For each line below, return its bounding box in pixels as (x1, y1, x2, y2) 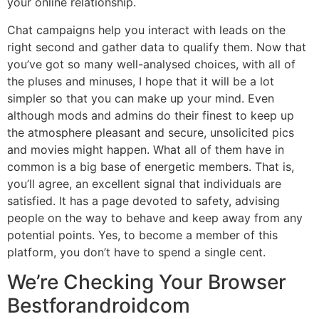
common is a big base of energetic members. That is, (7, 159, 294, 174)
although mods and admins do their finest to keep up (7, 108, 294, 122)
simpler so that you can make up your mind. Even (7, 90, 274, 105)
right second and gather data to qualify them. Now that (7, 39, 306, 54)
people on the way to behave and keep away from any (7, 210, 303, 225)
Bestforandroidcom (7, 293, 190, 318)
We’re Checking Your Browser (7, 269, 286, 294)
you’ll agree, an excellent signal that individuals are (7, 176, 281, 191)
